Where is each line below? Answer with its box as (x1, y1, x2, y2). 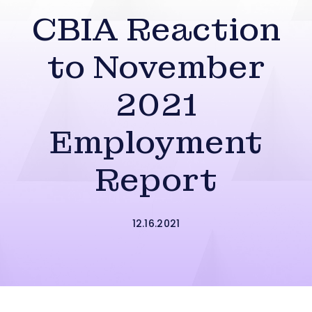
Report (95, 159, 217, 201)
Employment (49, 122, 263, 163)
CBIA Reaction (31, 9, 281, 50)
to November (47, 47, 265, 88)
